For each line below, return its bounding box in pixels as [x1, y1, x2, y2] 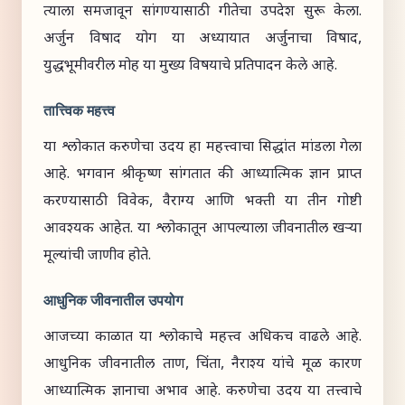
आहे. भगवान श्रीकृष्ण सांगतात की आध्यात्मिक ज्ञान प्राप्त [43, 165, 362, 184]
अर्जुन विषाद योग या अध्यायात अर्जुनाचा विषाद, [43, 30, 362, 49]
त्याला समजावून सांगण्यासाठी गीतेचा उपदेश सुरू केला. [43, 3, 362, 22]
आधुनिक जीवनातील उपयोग [43, 292, 183, 310]
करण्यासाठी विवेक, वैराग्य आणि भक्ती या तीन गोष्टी [43, 193, 362, 212]
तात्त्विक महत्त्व [43, 102, 115, 120]
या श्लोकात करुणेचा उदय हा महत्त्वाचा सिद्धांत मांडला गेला [43, 138, 362, 157]
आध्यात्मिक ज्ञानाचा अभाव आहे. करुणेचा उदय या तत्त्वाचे [43, 382, 362, 401]
